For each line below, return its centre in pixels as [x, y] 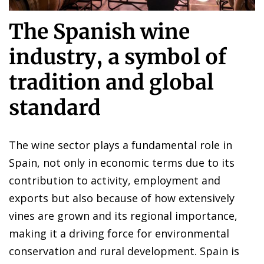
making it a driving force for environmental [119, 233]
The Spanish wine [99, 32]
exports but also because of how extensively [122, 198]
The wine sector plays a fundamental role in [121, 145]
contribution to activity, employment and [115, 180]
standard [55, 108]
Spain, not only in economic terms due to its [122, 162]
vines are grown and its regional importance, [123, 215]
